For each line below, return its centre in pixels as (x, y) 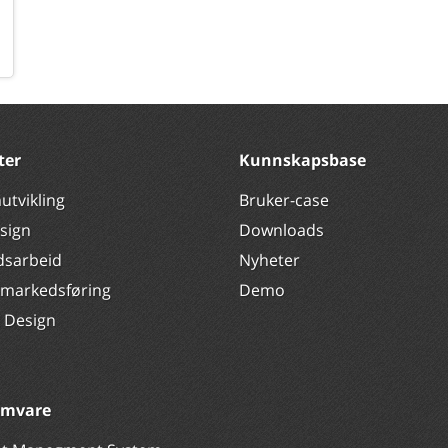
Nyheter (271, 260)
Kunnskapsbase (302, 160)
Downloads (281, 230)
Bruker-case (284, 200)
